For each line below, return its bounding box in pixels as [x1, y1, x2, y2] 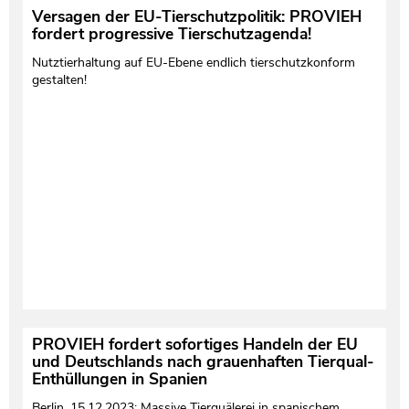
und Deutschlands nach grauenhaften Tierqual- [31, 351, 374, 373]
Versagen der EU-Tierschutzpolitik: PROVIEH [31, 5, 362, 28]
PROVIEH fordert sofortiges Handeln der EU [31, 333, 358, 356]
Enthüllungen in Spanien [31, 368, 207, 391]
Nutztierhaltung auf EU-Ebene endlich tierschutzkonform [31, 54, 355, 72]
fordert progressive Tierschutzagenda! [31, 23, 311, 46]
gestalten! [31, 71, 87, 89]
